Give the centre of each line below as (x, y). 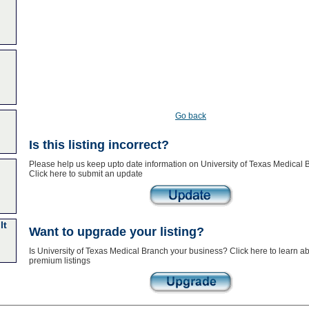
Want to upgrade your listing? (116, 232)
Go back (191, 116)
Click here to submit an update (86, 174)
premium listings (59, 261)
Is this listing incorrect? (99, 145)
